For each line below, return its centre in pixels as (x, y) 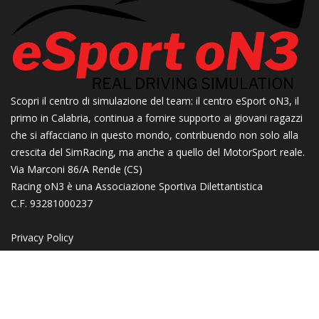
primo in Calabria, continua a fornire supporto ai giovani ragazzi (157, 118)
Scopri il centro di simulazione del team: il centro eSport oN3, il (155, 101)
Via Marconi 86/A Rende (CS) (77, 169)
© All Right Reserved (103, 298)
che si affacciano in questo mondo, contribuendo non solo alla (155, 135)
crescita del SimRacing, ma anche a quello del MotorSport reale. (158, 152)
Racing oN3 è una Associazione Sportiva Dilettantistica (137, 187)
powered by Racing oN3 (208, 298)
